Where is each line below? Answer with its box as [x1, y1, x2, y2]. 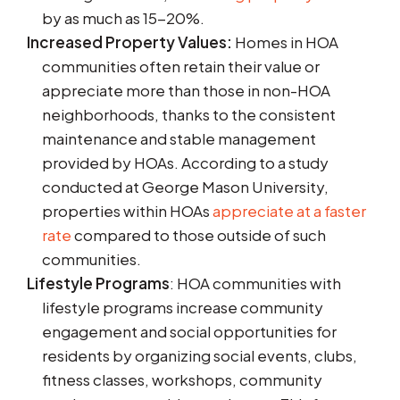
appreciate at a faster [212, 201, 366, 221]
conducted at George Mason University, [42, 177, 329, 197]
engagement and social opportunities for [42, 321, 337, 342]
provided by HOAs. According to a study [42, 153, 329, 173]
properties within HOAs [42, 201, 212, 221]
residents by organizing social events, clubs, [42, 346, 357, 366]
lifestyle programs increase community [42, 297, 323, 318]
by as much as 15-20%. [42, 8, 204, 29]
